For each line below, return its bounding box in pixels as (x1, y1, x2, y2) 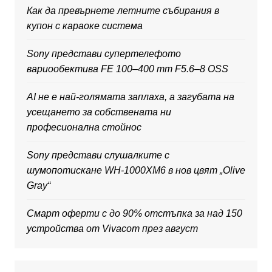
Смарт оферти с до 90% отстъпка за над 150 (26, 208, 242, 219)
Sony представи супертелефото (26, 49, 181, 59)
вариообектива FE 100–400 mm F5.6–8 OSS (26, 64, 228, 75)
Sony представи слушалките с (26, 150, 169, 161)
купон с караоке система (26, 21, 143, 32)
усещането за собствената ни (26, 107, 171, 118)
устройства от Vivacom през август (26, 223, 198, 234)
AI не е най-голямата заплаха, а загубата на (26, 92, 234, 103)
